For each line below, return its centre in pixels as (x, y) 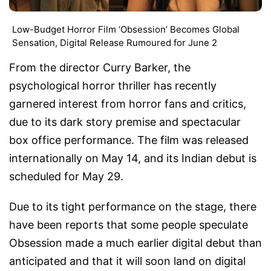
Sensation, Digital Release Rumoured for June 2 (115, 43)
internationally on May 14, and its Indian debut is (133, 158)
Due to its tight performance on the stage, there (133, 207)
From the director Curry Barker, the (100, 68)
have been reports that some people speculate (129, 225)
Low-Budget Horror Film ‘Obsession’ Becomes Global (126, 30)
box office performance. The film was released (129, 140)
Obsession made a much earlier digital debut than (135, 243)
